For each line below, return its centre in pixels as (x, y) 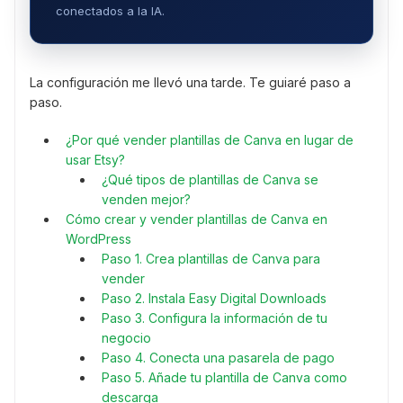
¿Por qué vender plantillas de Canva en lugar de (210, 140)
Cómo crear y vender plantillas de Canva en (197, 219)
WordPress (99, 239)
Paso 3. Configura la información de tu (215, 318)
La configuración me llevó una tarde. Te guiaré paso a (190, 83)
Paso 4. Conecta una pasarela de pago (218, 358)
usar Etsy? (95, 160)
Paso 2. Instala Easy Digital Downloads (214, 299)
